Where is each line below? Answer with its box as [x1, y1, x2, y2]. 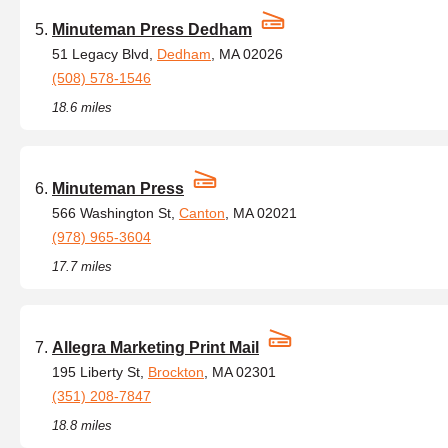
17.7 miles [52, 259, 112, 274]
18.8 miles [52, 418, 112, 433]
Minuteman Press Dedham [52, 21, 252, 38]
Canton [179, 205, 225, 221]
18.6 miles [52, 100, 112, 115]
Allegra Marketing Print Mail [52, 339, 259, 356]
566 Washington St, [52, 205, 179, 221]
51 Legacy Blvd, [52, 46, 157, 62]
